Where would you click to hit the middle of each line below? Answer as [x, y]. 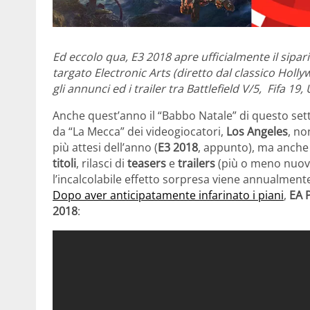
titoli [64, 164]
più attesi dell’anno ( [105, 148]
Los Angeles [257, 132]
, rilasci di [102, 164]
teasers [147, 164]
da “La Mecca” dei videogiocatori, [139, 132]
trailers [197, 164]
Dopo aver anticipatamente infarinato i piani [168, 195]
